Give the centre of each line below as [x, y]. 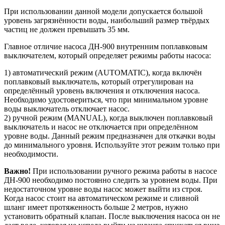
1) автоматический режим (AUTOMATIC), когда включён [103, 73]
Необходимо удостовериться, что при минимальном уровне [106, 100]
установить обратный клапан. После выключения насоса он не [112, 216]
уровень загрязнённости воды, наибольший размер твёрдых [107, 21]
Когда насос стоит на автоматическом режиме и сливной [101, 198]
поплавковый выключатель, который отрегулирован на [99, 82]
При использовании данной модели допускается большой [103, 12]
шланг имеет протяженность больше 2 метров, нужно [96, 207]
